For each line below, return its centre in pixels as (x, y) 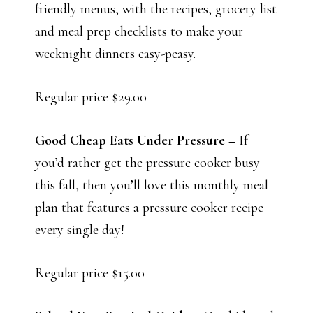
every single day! (80, 230)
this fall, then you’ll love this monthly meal (152, 185)
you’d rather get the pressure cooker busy (147, 163)
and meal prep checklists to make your (139, 32)
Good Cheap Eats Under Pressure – (137, 141)
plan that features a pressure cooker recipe (149, 208)
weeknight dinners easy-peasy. (115, 54)
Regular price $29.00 (91, 97)
